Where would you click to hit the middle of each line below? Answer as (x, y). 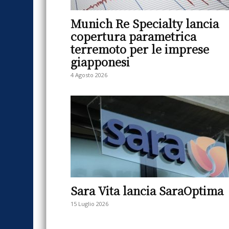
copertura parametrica (133, 36)
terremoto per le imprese (140, 49)
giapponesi (100, 62)
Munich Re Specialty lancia (145, 23)
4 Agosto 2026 (89, 75)
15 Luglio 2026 (89, 204)
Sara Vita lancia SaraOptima (147, 190)
